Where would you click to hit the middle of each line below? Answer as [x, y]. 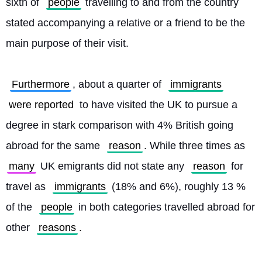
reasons [57, 227]
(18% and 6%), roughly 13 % [177, 187]
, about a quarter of [118, 84]
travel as [27, 187]
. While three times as [196, 146]
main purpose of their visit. [67, 43]
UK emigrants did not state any [112, 166]
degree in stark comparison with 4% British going [120, 125]
